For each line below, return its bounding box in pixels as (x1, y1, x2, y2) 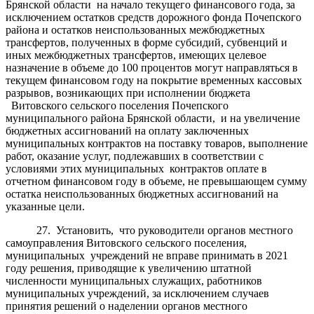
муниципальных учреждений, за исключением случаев (6, 287, 269, 299)
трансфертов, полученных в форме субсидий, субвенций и (6, 36, 287, 48)
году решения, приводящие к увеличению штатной (6, 261, 252, 274)
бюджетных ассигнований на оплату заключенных (6, 124, 249, 137)
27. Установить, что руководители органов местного (6, 224, 293, 236)
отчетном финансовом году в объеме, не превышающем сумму (6, 175, 307, 187)
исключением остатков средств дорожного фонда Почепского (6, 11, 301, 23)
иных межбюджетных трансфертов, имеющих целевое (6, 48, 266, 61)
